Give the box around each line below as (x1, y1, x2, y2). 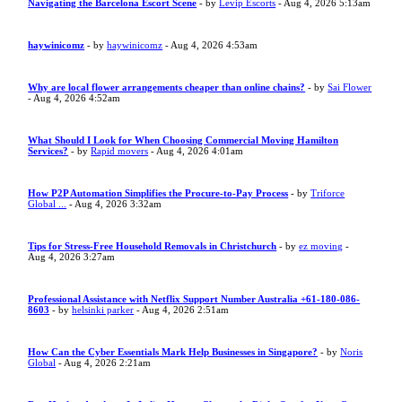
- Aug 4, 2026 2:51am (134, 304, 230, 315)
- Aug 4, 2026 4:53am (162, 39, 258, 50)
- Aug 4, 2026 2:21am (56, 357, 152, 368)
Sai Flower (328, 82, 372, 92)
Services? (28, 145, 69, 156)
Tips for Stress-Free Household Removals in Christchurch (28, 240, 277, 251)
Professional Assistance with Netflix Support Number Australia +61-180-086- (28, 293, 361, 304)
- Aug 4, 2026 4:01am (148, 145, 244, 156)
